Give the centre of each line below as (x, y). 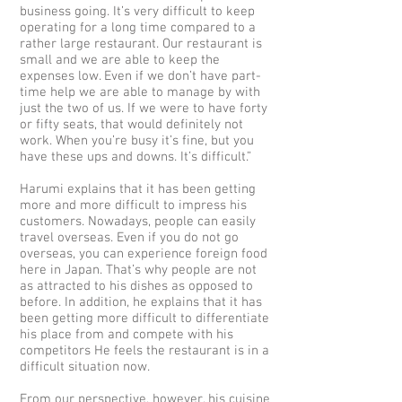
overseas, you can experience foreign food (144, 254)
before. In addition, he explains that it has (141, 302)
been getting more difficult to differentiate (144, 319)
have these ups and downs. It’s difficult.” (135, 157)
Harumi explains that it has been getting (138, 189)
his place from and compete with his (127, 335)
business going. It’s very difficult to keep (137, 12)
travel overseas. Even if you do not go (129, 238)
